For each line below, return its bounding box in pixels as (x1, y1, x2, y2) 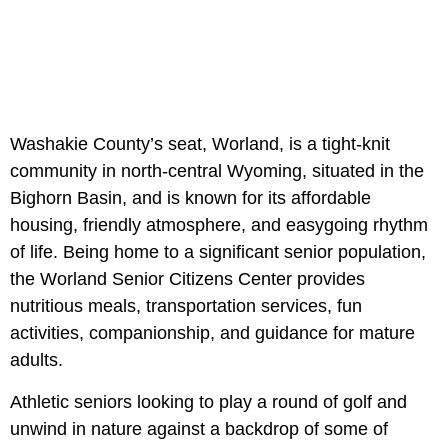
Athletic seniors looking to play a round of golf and (10, 392, 407, 413)
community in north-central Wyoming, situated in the (10, 161, 424, 182)
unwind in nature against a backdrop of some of (10, 419, 388, 440)
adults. (10, 350, 63, 371)
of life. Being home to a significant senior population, (10, 242, 426, 263)
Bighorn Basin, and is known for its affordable (10, 188, 371, 209)
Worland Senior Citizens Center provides (40, 269, 365, 290)
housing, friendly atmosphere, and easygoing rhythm (10, 215, 428, 236)
